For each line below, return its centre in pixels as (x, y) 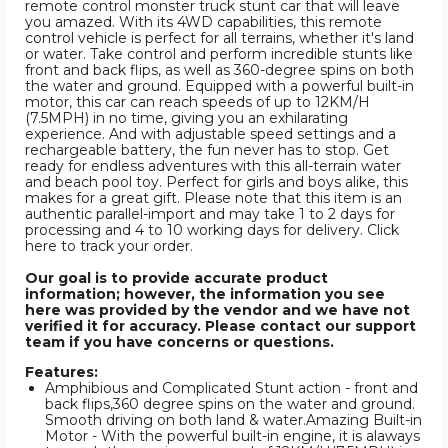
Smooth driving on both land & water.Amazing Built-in (233, 420)
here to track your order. (109, 246)
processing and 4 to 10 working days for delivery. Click (212, 230)
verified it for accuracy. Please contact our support (220, 326)
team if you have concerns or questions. (179, 342)
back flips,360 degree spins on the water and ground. (230, 404)
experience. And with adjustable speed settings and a (210, 134)
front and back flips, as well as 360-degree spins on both (219, 70)
